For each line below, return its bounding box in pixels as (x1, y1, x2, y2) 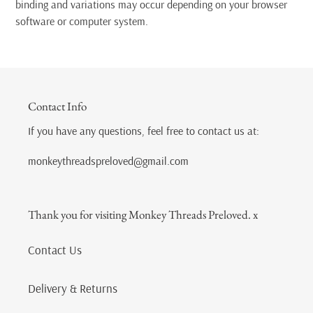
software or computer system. (15, 14, 148, 29)
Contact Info (28, 99, 87, 115)
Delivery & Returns (28, 280, 117, 296)
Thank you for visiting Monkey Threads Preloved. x (28, 207, 258, 223)
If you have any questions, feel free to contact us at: (28, 123, 259, 138)
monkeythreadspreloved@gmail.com (28, 154, 189, 168)
